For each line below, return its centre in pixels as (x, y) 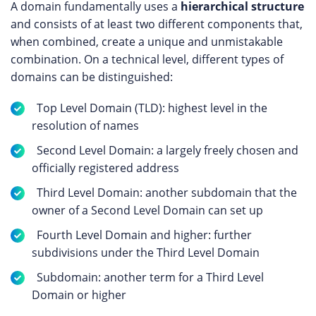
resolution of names (85, 126)
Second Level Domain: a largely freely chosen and (168, 150)
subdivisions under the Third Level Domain (146, 253)
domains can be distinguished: (92, 77)
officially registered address (105, 168)
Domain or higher (79, 295)
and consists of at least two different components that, (157, 24)
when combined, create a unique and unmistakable (147, 42)
